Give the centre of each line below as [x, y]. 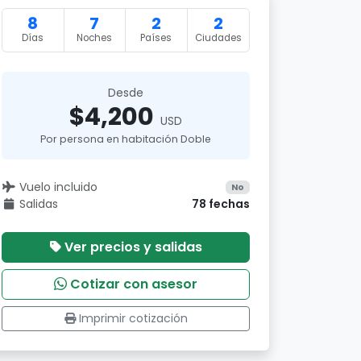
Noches [95, 38]
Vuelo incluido [58, 187]
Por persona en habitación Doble [126, 139]
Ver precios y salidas [133, 247]
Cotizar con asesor [134, 284]
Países [156, 38]
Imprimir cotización [133, 318]
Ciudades [218, 38]
